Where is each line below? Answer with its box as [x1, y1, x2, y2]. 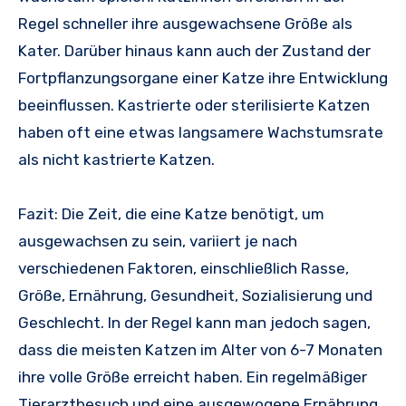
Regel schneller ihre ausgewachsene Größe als [18, 14, 353, 34]
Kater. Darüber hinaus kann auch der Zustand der [18, 42, 371, 61]
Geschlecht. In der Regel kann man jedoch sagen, [18, 314, 371, 333]
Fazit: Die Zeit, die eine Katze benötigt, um [18, 205, 324, 224]
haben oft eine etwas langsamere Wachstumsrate [18, 123, 383, 142]
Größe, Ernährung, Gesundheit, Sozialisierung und [18, 286, 372, 305]
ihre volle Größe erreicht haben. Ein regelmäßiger [18, 368, 367, 387]
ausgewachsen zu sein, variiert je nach [18, 232, 297, 251]
